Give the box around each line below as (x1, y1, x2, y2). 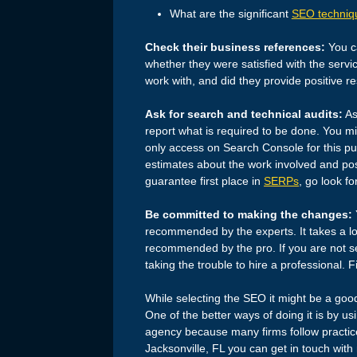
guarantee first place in (145, 174, 264, 187)
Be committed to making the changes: (145, 207, 352, 221)
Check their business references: (145, 40, 325, 53)
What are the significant (169, 6, 292, 20)
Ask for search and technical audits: (145, 107, 343, 120)
